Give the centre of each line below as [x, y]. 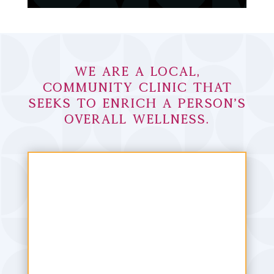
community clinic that [137, 87]
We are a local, [137, 71]
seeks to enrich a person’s [137, 103]
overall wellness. [137, 119]
